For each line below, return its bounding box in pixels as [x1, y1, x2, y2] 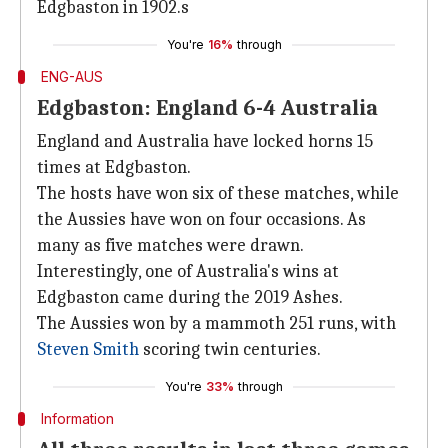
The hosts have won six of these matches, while [37, 183, 399, 204]
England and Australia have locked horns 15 [37, 131, 373, 152]
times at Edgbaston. [37, 157, 191, 178]
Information [40, 410, 114, 427]
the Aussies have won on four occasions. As [37, 209, 366, 230]
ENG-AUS [40, 68, 103, 85]
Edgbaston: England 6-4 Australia [37, 95, 378, 121]
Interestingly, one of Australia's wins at [37, 261, 339, 282]
